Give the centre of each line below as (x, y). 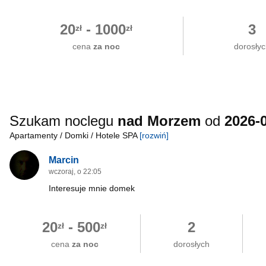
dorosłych (191, 244)
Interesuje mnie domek (92, 188)
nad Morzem (159, 121)
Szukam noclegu (64, 121)
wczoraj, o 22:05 (75, 172)
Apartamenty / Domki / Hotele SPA (75, 135)
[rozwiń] (154, 135)
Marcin (64, 160)
